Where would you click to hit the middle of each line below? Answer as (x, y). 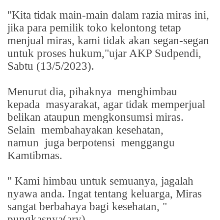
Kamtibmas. (36, 155)
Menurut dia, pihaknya (61, 91)
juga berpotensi (81, 142)
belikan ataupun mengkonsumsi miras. (96, 117)
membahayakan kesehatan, (102, 130)
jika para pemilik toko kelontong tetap (94, 27)
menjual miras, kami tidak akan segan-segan (108, 40)
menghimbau (147, 91)
